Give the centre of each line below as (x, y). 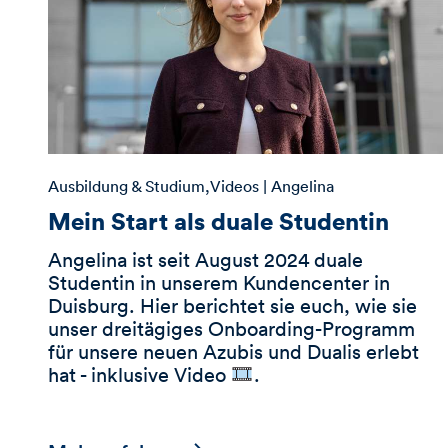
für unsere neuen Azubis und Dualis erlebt (233, 351)
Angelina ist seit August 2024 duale (205, 259)
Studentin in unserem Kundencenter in (219, 282)
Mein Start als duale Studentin (218, 221)
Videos (234, 186)
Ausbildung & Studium (126, 186)
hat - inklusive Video (139, 374)
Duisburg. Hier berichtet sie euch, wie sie (232, 305)
